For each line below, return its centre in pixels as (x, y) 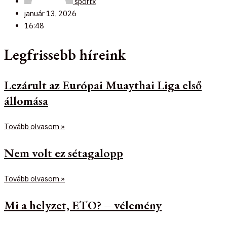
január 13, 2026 (50, 14)
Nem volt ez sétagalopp (64, 153)
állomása (26, 100)
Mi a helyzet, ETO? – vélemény (83, 205)
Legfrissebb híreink (65, 54)
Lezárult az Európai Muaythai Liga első (103, 85)
